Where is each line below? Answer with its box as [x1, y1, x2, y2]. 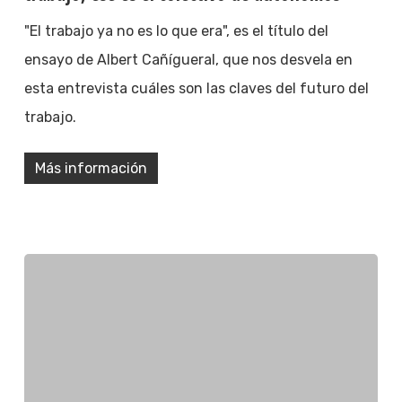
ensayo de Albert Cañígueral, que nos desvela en [23, 50, 353, 68]
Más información [34, 159, 147, 177]
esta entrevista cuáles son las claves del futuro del [23, 79, 369, 97]
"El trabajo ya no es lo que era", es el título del [23, 22, 328, 39]
